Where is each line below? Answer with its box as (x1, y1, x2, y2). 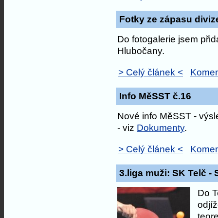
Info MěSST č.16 (119, 91, 191, 101)
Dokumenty (137, 122, 184, 133)
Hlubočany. (117, 45, 164, 56)
